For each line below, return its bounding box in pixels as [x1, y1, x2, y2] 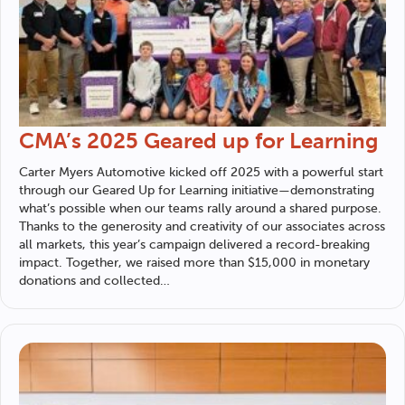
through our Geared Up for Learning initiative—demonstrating [19, 184, 374, 198]
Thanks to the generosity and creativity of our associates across [19, 220, 385, 234]
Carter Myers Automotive [19, 165, 165, 180]
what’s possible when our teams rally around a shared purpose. [19, 202, 381, 216]
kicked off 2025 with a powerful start [165, 165, 383, 180]
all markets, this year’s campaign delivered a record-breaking [19, 238, 370, 252]
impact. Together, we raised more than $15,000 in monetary [19, 256, 370, 270]
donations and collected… [19, 274, 170, 288]
